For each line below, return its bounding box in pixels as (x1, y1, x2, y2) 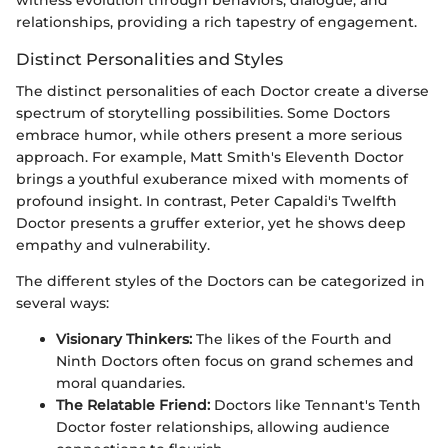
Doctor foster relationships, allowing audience (56, 418, 390, 437)
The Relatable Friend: (56, 396, 210, 415)
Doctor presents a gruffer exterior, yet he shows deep (16, 214, 406, 233)
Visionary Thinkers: (56, 330, 192, 349)
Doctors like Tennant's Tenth (210, 396, 421, 415)
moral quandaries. (56, 374, 185, 393)
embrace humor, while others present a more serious (16, 126, 402, 145)
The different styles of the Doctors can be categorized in (16, 272, 425, 291)
